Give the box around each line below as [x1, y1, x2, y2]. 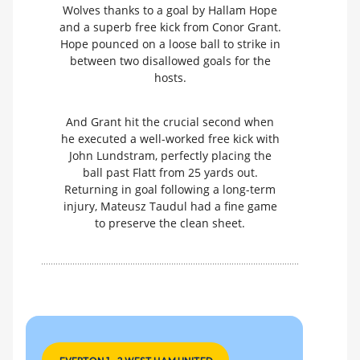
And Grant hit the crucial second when [66, 114, 274, 130]
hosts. [153, 69, 186, 85]
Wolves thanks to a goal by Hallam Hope [63, 2, 277, 18]
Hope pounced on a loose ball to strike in [59, 35, 280, 51]
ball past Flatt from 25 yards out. [82, 165, 258, 181]
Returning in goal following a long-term [64, 182, 276, 198]
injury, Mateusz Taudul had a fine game [63, 198, 277, 215]
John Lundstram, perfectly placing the [68, 148, 272, 164]
